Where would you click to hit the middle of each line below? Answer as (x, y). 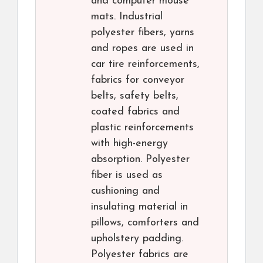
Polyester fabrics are (140, 255)
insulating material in (139, 207)
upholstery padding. (137, 239)
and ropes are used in (142, 49)
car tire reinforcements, (145, 65)
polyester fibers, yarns (143, 33)
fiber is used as (127, 176)
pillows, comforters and (145, 223)
